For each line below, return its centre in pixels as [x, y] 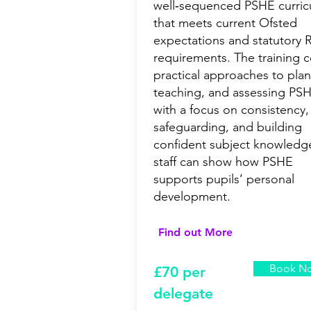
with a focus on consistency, [231, 110]
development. [192, 197]
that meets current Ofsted [225, 23]
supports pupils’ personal [224, 179]
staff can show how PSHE [223, 162]
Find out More [195, 233]
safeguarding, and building [228, 127]
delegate [183, 294]
